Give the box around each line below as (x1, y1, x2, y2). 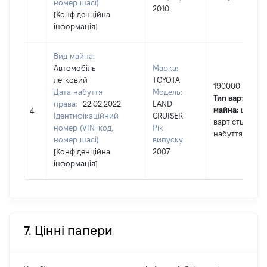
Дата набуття (54, 88, 103, 96)
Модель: (153, 88, 182, 96)
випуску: (153, 135, 185, 144)
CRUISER (153, 111, 183, 120)
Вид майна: (54, 52, 95, 60)
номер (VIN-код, (54, 123, 113, 132)
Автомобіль (54, 64, 96, 72)
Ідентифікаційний (54, 111, 119, 120)
